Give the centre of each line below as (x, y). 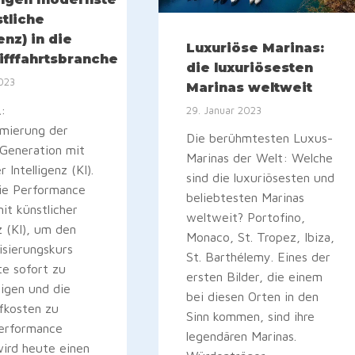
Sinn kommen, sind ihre (251, 317)
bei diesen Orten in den (253, 297)
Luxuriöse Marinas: (256, 48)
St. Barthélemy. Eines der (259, 257)
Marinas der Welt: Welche (260, 158)
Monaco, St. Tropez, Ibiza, (261, 237)
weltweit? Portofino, (246, 218)
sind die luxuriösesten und (261, 178)
